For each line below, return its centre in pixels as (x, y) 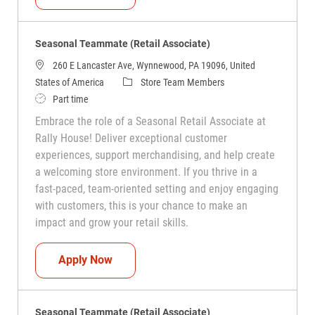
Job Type (52, 98)
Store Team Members (182, 82)
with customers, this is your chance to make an (141, 205)
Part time (70, 99)
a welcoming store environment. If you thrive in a (146, 172)
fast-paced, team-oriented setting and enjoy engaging (156, 188)
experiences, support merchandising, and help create (155, 155)
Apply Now (85, 260)
